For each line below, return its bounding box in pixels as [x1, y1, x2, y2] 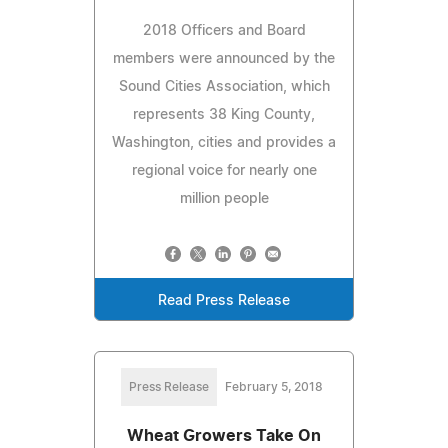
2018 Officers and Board [142, 23, 306, 38]
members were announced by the [113, 51, 335, 66]
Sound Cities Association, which [118, 79, 330, 94]
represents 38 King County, [133, 107, 315, 122]
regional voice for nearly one [131, 163, 317, 178]
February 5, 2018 [225, 380, 323, 393]
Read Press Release [158, 293, 290, 308]
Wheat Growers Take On [127, 427, 321, 444]
